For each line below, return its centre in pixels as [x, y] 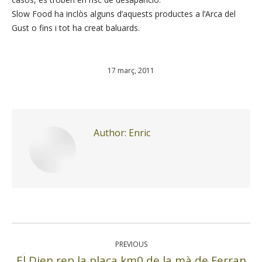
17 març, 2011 [131, 70]
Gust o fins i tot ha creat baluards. [76, 28]
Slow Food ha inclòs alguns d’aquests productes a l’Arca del [124, 14]
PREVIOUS [131, 244]
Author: [110, 133]
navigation [40, 239]
